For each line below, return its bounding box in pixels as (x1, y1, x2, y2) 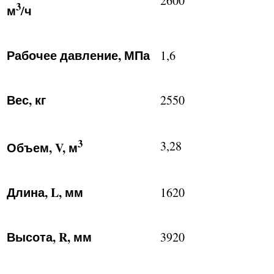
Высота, (7, 228, 59, 246)
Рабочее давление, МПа (7, 46, 150, 64)
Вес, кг (7, 91, 46, 109)
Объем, (7, 138, 55, 157)
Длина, (7, 183, 51, 201)
